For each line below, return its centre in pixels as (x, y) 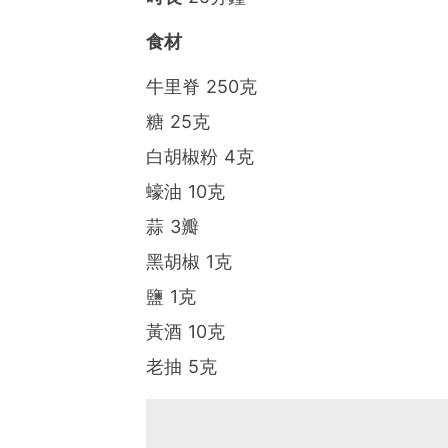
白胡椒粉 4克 (199, 157)
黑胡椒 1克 (188, 262)
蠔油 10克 (185, 192)
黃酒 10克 (185, 332)
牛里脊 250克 (201, 87)
